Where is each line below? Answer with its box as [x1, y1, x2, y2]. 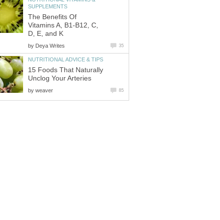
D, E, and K [28, 29, 63, 37]
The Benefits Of [28, 13, 77, 21]
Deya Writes [35, 42, 65, 49]
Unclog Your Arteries [28, 74, 91, 82]
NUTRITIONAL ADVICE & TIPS [28, 56, 103, 62]
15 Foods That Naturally [28, 66, 103, 74]
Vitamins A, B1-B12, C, [28, 21, 98, 29]
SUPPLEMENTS [28, 3, 67, 10]
